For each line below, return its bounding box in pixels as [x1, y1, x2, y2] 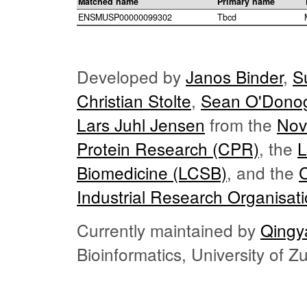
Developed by [77, 64, 186, 89]
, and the [227, 160, 299, 185]
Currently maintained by [77, 218, 260, 243]
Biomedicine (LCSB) [77, 160, 227, 185]
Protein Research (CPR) [77, 136, 259, 161]
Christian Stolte [77, 88, 191, 113]
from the [205, 112, 277, 137]
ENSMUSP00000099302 [78, 11, 172, 24]
